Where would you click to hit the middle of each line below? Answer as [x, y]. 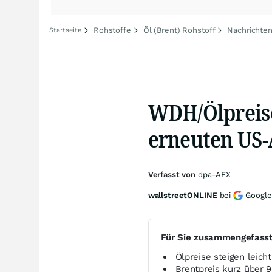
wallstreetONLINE [182, 195]
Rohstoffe [112, 30]
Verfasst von [173, 175]
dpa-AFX [214, 175]
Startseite [65, 30]
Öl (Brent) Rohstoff [179, 30]
